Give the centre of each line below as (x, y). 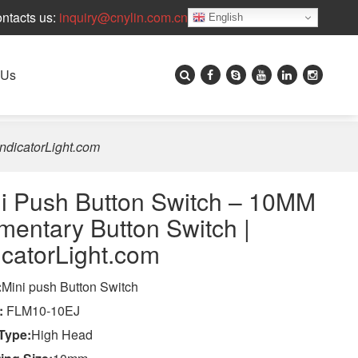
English (224, 17)
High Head (62, 334)
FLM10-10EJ (43, 310)
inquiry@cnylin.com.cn (123, 17)
